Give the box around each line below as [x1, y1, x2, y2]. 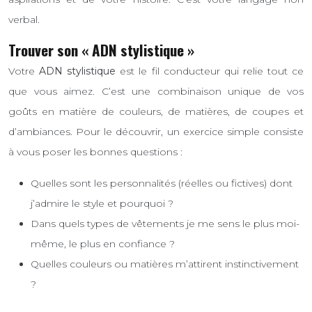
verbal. [8, 13, 40, 26]
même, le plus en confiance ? [31, 237, 175, 251]
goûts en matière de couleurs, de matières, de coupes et [8, 105, 304, 118]
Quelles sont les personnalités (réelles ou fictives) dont [31, 177, 292, 190]
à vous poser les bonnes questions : [8, 146, 182, 159]
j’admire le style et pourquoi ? [31, 197, 173, 210]
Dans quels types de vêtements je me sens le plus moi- [31, 217, 299, 231]
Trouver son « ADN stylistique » [8, 39, 194, 61]
